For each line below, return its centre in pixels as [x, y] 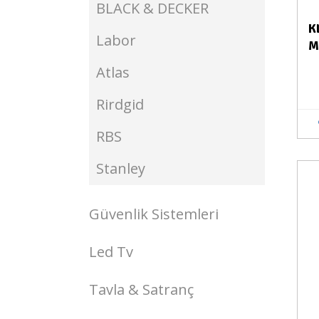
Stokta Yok [246, 182]
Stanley [121, 168]
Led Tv [111, 252]
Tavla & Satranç [141, 289]
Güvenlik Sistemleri [154, 214]
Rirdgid [120, 104]
